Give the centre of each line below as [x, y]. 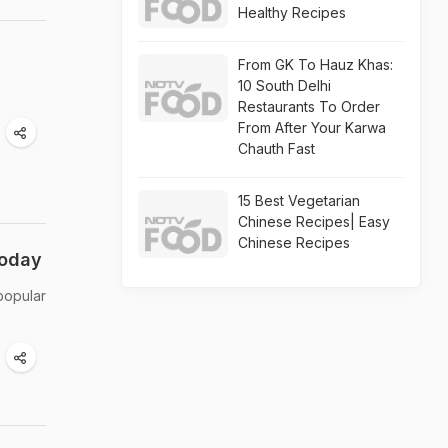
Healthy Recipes [292, 12]
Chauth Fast [276, 148]
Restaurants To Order [309, 106]
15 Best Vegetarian [299, 200]
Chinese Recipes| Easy [314, 221]
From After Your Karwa [312, 127]
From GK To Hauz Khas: [315, 64]
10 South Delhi [284, 85]
